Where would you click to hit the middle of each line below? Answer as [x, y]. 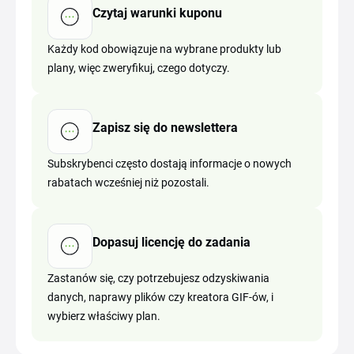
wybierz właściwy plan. [104, 316]
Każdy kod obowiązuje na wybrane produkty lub [164, 49]
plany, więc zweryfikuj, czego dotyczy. [139, 68]
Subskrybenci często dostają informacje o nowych [169, 164]
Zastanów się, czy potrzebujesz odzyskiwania [158, 278]
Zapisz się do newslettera [165, 127]
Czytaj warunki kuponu [157, 13]
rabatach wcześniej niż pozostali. [128, 183]
